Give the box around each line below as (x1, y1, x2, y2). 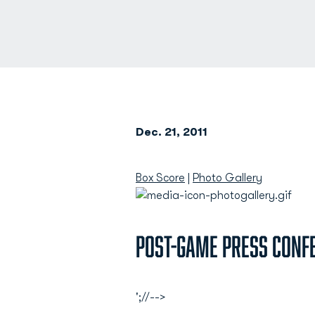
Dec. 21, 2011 (136, 126, 207, 139)
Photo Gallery (193, 172, 262, 184)
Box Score (136, 172, 185, 184)
